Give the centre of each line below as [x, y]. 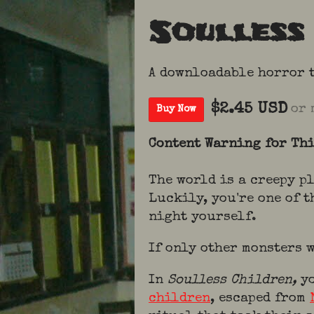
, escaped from [260, 299]
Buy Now [176, 109]
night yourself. [205, 218]
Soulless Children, [234, 281]
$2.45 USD [249, 110]
